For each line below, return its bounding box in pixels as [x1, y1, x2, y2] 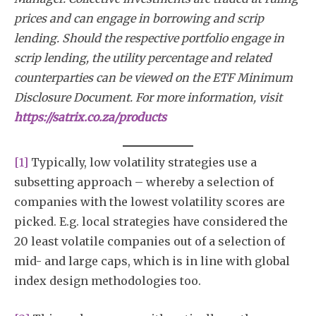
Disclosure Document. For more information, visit [14, 90, 282, 105]
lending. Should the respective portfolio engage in [14, 31, 284, 46]
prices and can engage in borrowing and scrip [14, 11, 264, 26]
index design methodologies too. [14, 274, 201, 288]
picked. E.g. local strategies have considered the [14, 214, 288, 229]
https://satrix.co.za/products [14, 110, 166, 125]
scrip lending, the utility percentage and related [14, 51, 272, 66]
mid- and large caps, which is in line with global [14, 254, 290, 269]
